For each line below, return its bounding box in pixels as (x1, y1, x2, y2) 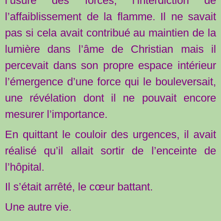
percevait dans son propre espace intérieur (5, 59, 216, 72)
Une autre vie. (5, 201, 72, 214)
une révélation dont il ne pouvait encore (5, 91, 216, 104)
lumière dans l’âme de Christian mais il (5, 42, 216, 55)
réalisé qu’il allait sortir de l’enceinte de (5, 144, 216, 157)
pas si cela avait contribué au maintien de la (5, 26, 216, 39)
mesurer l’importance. (5, 108, 108, 120)
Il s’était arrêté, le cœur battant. (5, 181, 153, 193)
